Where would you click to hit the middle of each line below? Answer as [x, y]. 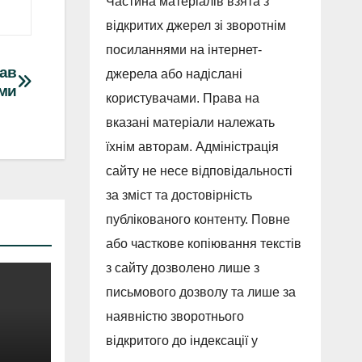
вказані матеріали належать [190, 123]
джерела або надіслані [174, 74]
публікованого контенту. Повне [198, 220]
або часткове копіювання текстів [203, 244]
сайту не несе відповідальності [199, 171]
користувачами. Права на [182, 99]
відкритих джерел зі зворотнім [196, 26]
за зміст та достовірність [179, 196]
